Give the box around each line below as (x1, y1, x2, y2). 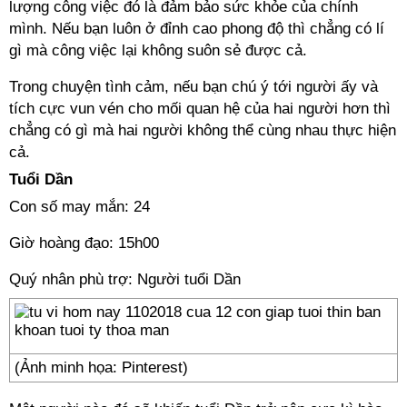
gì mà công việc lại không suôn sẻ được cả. (9, 42, 307, 59)
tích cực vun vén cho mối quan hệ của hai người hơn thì (9, 100, 391, 117)
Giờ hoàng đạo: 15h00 (9, 234, 159, 252)
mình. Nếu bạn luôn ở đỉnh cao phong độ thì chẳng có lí (9, 20, 384, 37)
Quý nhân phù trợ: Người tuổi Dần (9, 271, 241, 288)
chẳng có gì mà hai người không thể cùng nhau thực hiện (9, 122, 396, 139)
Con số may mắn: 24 (9, 198, 150, 215)
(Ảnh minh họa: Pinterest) (15, 359, 188, 376)
